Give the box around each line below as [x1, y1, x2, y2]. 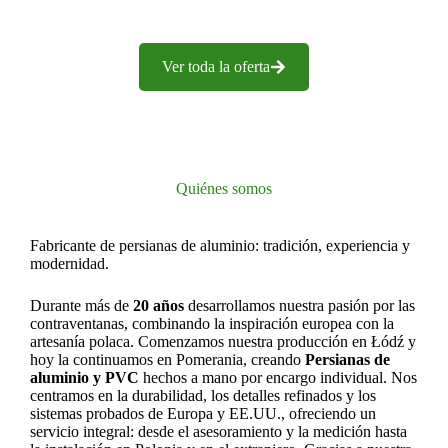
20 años [133, 297, 184, 314]
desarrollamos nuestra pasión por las [184, 297, 415, 314]
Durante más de [30, 297, 133, 314]
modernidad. [30, 255, 109, 272]
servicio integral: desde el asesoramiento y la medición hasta [30, 423, 407, 440]
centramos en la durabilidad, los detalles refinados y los [30, 387, 376, 404]
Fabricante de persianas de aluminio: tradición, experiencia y [30, 237, 410, 254]
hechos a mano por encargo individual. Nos [139, 369, 417, 386]
